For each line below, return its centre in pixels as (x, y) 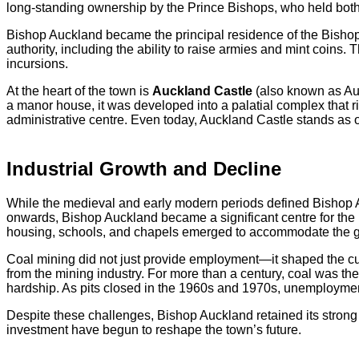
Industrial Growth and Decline (144, 168)
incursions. (37, 63)
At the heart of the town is (79, 91)
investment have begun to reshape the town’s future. (154, 329)
